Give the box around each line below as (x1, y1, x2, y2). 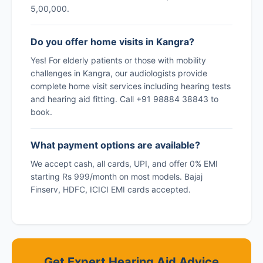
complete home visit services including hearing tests (31, 80, 231, 91)
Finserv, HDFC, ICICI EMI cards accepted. (31, 184, 191, 194)
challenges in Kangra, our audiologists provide (31, 68, 207, 78)
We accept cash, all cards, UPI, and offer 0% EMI (31, 158, 218, 168)
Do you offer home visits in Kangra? (31, 35, 194, 48)
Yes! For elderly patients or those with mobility (31, 55, 206, 65)
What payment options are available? (31, 139, 200, 151)
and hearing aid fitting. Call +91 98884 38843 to (31, 93, 218, 104)
